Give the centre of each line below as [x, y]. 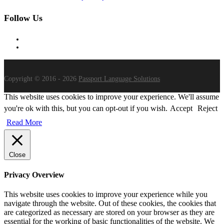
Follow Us [23, 18]
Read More [24, 122]
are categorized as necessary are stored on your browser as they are [109, 212]
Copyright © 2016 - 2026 [41, 78]
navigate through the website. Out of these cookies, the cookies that [110, 203]
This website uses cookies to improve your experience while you [106, 194]
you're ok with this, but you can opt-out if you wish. [86, 108]
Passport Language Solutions [119, 78]
